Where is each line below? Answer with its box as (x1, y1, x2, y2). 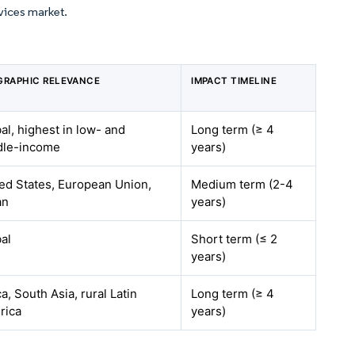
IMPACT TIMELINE (191, 75, 277, 86)
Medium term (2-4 (191, 177, 294, 192)
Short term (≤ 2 (191, 231, 278, 246)
